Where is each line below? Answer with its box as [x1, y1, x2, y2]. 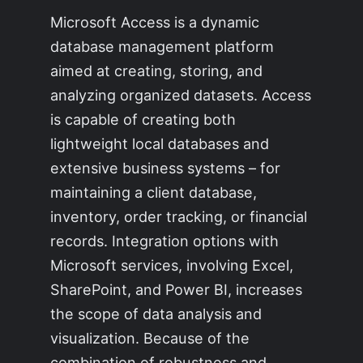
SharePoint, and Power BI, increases [50, 280, 303, 299]
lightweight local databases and [50, 135, 270, 153]
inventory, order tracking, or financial [50, 207, 308, 226]
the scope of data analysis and [50, 305, 263, 323]
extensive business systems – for [50, 159, 281, 177]
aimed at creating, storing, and [50, 62, 263, 80]
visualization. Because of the [50, 329, 250, 348]
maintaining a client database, [50, 183, 258, 202]
